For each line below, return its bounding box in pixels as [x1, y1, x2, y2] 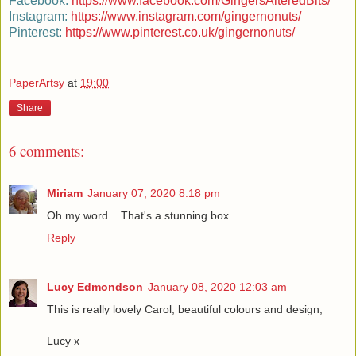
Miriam [47, 186, 83, 199]
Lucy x [47, 334, 79, 347]
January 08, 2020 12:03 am [148, 280, 287, 293]
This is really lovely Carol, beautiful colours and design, [47, 302, 323, 315]
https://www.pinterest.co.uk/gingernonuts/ [65, 25, 295, 40]
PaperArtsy [9, 75, 64, 89]
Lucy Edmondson [47, 280, 143, 293]
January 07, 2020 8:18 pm [87, 186, 220, 199]
